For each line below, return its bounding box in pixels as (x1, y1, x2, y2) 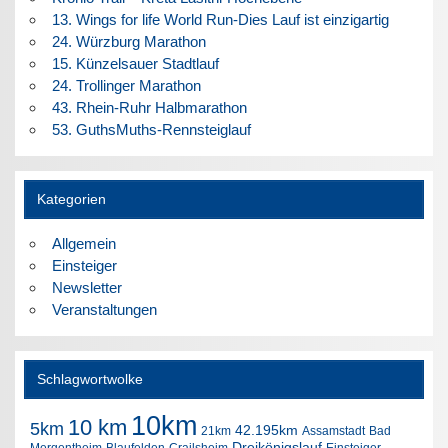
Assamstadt (302, 423, 366, 438)
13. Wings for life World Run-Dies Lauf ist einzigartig (51, 10, 389, 28)
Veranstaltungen (51, 300, 157, 318)
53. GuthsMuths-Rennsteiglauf (51, 120, 251, 138)
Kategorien (36, 191, 106, 207)
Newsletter (51, 278, 122, 296)
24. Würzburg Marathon (51, 32, 206, 50)
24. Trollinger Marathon (51, 76, 201, 94)
